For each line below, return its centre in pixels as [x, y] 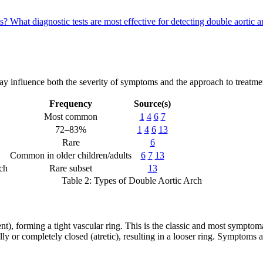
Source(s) [152, 103]
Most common [71, 116]
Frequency [71, 103]
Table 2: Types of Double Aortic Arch [131, 180]
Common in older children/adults [71, 155]
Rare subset [71, 168]
